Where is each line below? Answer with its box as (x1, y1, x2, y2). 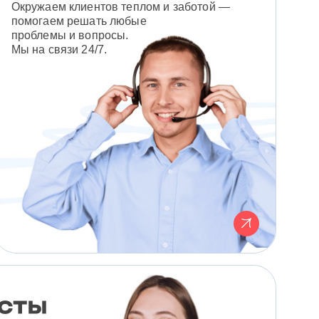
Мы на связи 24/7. (11, 43, 108, 56)
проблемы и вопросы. (11, 28, 129, 41)
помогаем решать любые (11, 14, 147, 27)
